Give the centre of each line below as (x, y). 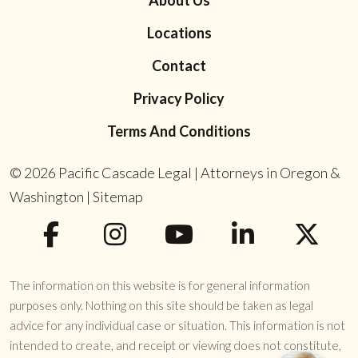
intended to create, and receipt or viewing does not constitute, (175, 345)
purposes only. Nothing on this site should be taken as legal (161, 305)
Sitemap (118, 197)
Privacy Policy (179, 98)
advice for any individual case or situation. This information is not (177, 325)
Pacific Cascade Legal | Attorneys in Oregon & (199, 173)
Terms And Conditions (179, 131)
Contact (179, 66)
